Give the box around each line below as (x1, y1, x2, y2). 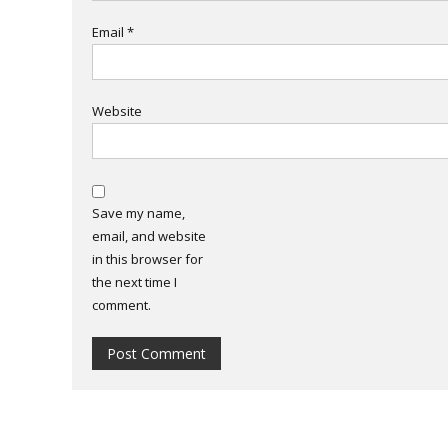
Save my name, (92, 203, 185, 222)
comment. (92, 295, 151, 314)
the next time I (92, 272, 177, 291)
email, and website (92, 226, 206, 245)
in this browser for (92, 249, 203, 268)
